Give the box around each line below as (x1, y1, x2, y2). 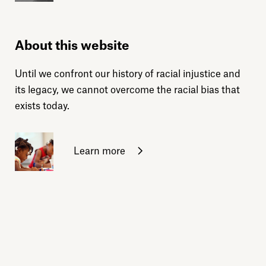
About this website (15, 39, 129, 52)
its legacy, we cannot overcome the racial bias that (15, 85, 240, 95)
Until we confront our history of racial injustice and (15, 69, 240, 79)
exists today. (15, 101, 69, 111)
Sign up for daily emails (42, 244, 187, 257)
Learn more (71, 146, 125, 156)
